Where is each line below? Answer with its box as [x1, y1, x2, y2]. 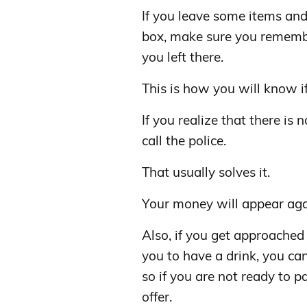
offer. [142, 288, 172, 305]
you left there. [142, 48, 223, 65]
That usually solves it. [142, 163, 270, 180]
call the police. [142, 132, 226, 149]
